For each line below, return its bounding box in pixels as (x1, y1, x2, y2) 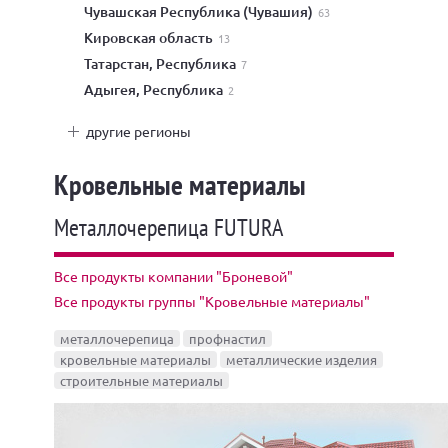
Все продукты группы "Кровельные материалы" (54, 292, 370, 310)
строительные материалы (60, 372, 223, 389)
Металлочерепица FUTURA (54, 212, 283, 243)
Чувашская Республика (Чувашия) (93, 2, 316, 21)
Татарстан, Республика (91, 54, 239, 73)
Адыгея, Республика (94, 80, 226, 99)
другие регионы (86, 122, 191, 140)
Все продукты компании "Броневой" (54, 267, 293, 285)
